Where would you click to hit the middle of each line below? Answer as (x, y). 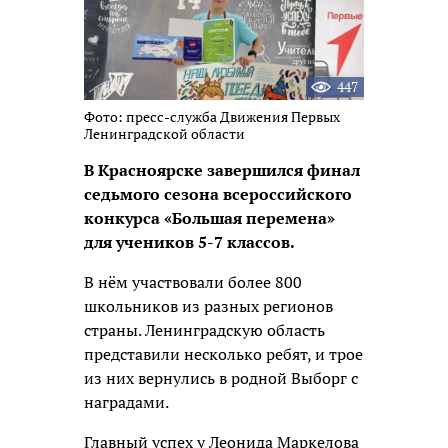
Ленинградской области (164, 134)
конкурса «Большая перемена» (209, 218)
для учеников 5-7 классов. (189, 242)
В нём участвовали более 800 (193, 282)
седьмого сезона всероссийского (218, 194)
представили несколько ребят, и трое (223, 354)
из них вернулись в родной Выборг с (221, 378)
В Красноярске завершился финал (222, 170)
